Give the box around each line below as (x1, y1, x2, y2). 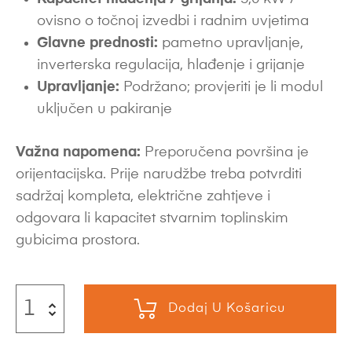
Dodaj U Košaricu (168, 302, 286, 316)
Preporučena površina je (141, 145, 309, 160)
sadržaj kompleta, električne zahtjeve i (16, 189, 270, 204)
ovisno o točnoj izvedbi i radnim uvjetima (37, 14, 309, 29)
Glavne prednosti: (37, 36, 158, 51)
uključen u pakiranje (37, 102, 172, 117)
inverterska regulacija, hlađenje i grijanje (37, 58, 305, 73)
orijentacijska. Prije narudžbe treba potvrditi (16, 167, 302, 182)
